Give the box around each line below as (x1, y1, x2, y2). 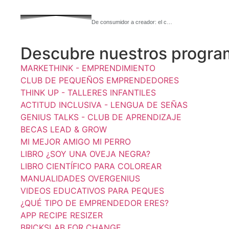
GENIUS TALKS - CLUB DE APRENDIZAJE (20, 112, 181, 122)
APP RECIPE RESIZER (20, 210, 103, 220)
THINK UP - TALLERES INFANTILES (20, 87, 156, 98)
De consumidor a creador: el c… (91, 19, 172, 25)
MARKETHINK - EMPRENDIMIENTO (20, 63, 155, 73)
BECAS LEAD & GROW (20, 124, 107, 134)
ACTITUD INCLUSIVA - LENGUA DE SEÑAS (20, 100, 188, 110)
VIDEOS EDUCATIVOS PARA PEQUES (20, 186, 164, 196)
